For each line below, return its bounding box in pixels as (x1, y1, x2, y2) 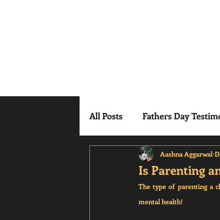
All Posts (89, 110, 123, 122)
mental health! (138, 197, 183, 206)
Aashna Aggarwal (160, 149, 213, 159)
